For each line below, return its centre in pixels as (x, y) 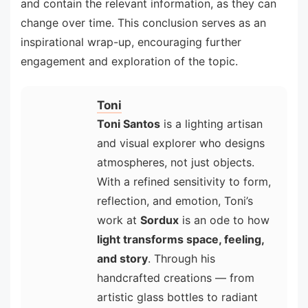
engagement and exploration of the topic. (129, 62)
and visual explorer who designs (181, 143)
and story (122, 259)
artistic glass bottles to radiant (177, 297)
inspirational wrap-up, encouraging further (131, 42)
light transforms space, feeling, (180, 240)
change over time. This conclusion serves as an (143, 23)
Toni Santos (129, 124)
